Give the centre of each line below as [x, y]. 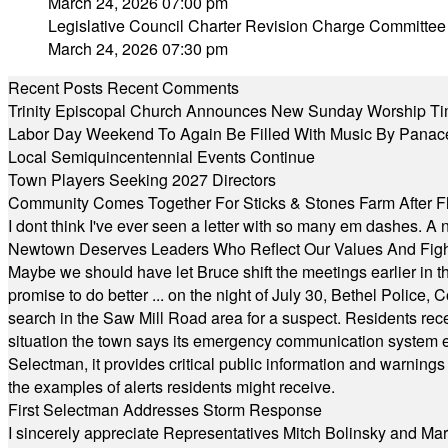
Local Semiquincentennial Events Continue [161, 156]
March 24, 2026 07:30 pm [138, 48]
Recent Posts [55, 87]
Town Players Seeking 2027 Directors [142, 179]
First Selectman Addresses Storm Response [165, 409]
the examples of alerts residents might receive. [171, 386]
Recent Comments [173, 87]
